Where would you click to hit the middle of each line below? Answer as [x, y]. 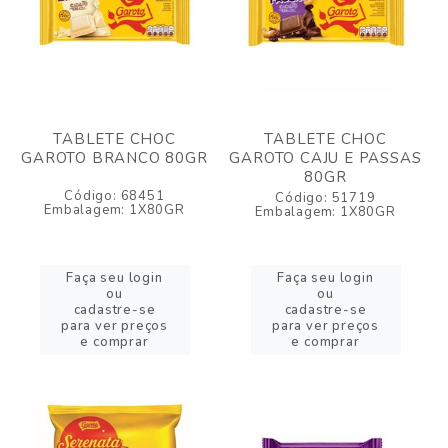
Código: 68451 [114, 196]
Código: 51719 [325, 198]
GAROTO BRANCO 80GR [114, 158]
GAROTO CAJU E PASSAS [325, 158]
